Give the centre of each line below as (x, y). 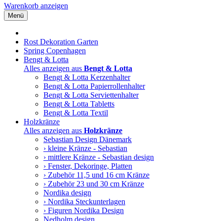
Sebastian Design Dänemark (88, 139)
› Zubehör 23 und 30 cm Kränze (94, 184)
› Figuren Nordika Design (84, 210)
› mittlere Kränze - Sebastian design (99, 157)
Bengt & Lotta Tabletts (79, 104)
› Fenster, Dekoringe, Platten (88, 166)
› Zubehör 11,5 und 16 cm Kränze (96, 175)
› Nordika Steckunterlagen (84, 202)
